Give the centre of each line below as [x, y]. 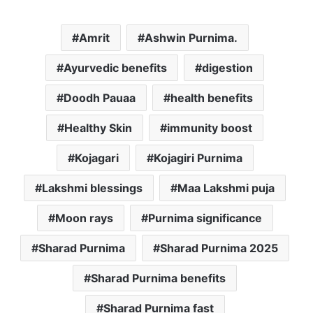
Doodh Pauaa [100, 97]
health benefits [212, 97]
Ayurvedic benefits [115, 67]
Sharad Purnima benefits [158, 278]
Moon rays [84, 218]
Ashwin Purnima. [191, 37]
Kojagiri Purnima [198, 158]
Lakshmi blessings [92, 188]
